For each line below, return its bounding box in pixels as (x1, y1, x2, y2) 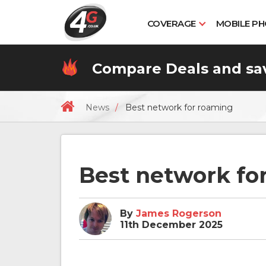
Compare (88, 60, 166, 78)
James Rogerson (136, 207, 221, 219)
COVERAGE (147, 18, 196, 29)
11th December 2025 (120, 218, 223, 230)
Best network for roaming (125, 102, 233, 113)
